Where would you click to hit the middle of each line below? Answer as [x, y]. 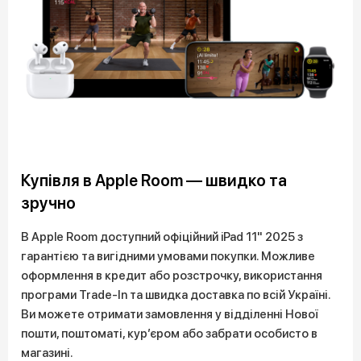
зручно [48, 203]
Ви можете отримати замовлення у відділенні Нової [170, 314]
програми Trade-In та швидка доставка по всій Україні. [176, 295]
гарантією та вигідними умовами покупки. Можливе [168, 256]
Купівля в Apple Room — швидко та [154, 180]
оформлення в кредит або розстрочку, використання [172, 276]
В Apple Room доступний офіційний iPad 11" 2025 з [162, 237]
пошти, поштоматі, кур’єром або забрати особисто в [169, 334]
